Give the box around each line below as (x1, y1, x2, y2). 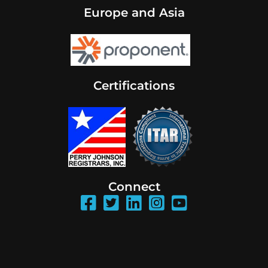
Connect (108, 179, 160, 194)
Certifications (93, 78, 175, 93)
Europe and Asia (83, 5, 185, 20)
